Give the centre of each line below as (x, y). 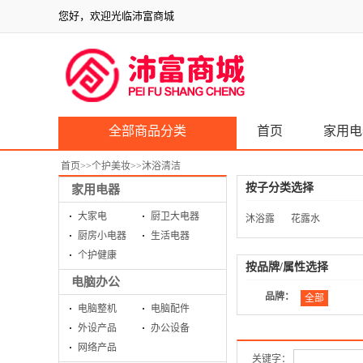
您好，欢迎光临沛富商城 (116, 16)
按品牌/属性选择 (287, 267)
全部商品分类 (147, 131)
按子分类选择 (280, 188)
